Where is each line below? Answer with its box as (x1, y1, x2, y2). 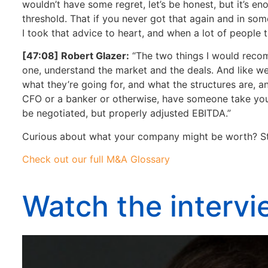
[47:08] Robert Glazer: (22, 50, 129, 62)
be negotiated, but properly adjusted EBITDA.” (22, 107, 231, 120)
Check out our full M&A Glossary (22, 153, 170, 166)
